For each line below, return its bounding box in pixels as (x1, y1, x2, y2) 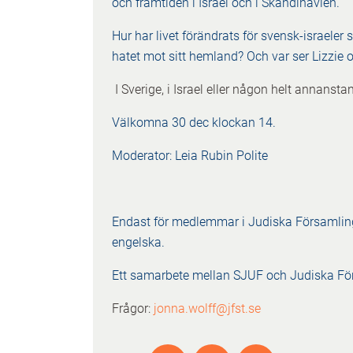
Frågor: (112, 301, 154, 317)
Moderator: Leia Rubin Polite (112, 148, 268, 164)
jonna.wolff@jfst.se (154, 301, 261, 317)
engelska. (112, 235, 165, 251)
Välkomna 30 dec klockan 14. (112, 115, 276, 131)
